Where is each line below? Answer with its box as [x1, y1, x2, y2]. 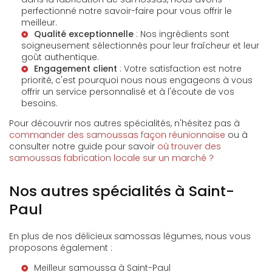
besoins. [21, 97, 58, 109]
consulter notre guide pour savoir [9, 140, 157, 152]
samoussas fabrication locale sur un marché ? [9, 152, 214, 164]
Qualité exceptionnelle [34, 28, 134, 40]
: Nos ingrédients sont [134, 28, 229, 40]
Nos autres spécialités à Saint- [9, 181, 234, 201]
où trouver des [157, 140, 221, 152]
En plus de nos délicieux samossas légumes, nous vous [9, 230, 251, 242]
